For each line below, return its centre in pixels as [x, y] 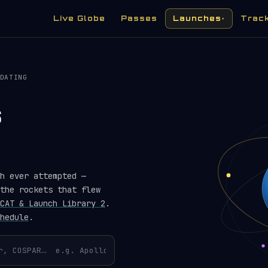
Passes [139, 18]
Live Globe [80, 18]
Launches [197, 18]
